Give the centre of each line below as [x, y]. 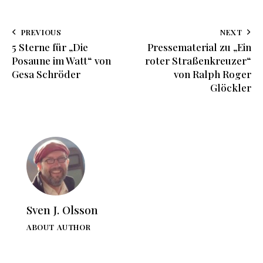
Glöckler [231, 87]
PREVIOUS [41, 32]
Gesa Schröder [46, 74]
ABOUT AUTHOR [59, 227]
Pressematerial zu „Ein [199, 47]
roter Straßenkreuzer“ [198, 60]
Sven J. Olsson [62, 210]
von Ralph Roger [213, 74]
